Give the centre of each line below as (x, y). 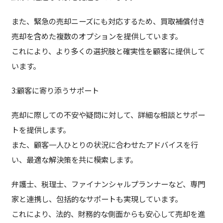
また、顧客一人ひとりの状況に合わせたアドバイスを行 (105, 145)
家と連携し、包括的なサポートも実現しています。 (97, 199)
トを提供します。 (41, 130)
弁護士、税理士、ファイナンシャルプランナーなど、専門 (108, 184)
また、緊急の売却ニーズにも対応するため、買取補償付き (108, 21)
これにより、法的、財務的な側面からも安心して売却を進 (108, 214)
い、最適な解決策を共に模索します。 (74, 160)
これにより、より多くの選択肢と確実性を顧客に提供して (108, 51)
